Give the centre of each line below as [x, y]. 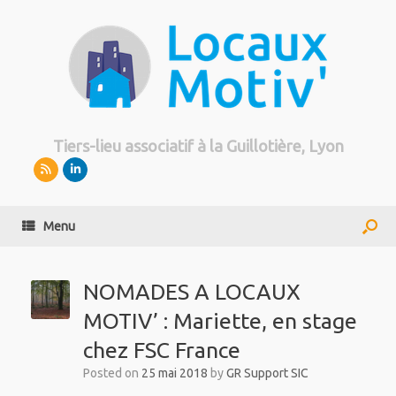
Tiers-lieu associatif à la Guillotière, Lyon [198, 146]
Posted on [115, 373]
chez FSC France [161, 350]
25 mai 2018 [174, 373]
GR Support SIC [267, 373]
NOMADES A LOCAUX [191, 292]
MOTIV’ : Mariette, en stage [220, 321]
